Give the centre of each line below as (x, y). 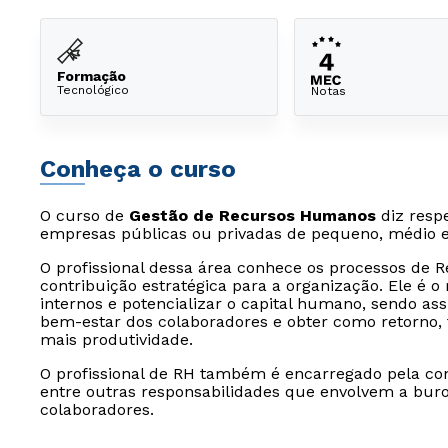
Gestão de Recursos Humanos (252, 215)
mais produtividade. (116, 339)
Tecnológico (93, 89)
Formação (91, 75)
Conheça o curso (138, 169)
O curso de (84, 215)
